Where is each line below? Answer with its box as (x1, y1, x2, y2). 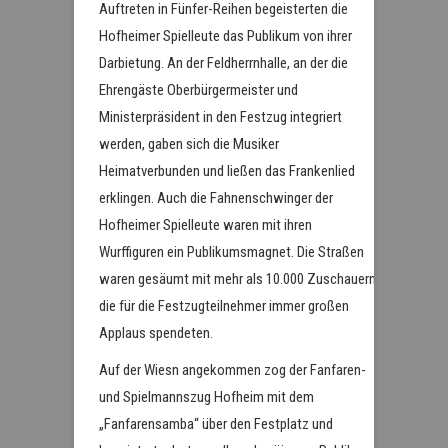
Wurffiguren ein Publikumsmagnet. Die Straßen (99, 242, 364, 261)
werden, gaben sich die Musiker (99, 134, 279, 153)
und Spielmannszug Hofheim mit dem (99, 387, 314, 406)
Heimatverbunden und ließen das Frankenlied (99, 161, 355, 180)
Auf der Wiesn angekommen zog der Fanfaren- (99, 360, 366, 379)
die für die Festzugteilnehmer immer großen (99, 296, 349, 315)
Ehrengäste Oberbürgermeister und (99, 80, 298, 99)
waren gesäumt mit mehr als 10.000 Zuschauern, (99, 269, 379, 288)
